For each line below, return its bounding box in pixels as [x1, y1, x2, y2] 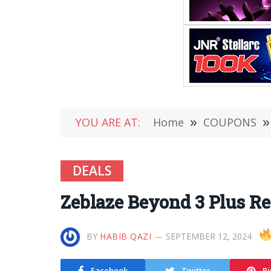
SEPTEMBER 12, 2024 [165, 230, 252, 242]
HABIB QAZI [100, 230, 152, 242]
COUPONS [203, 115, 256, 129]
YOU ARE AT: [76, 115, 140, 129]
